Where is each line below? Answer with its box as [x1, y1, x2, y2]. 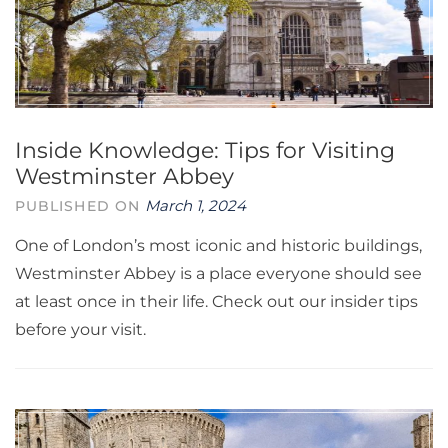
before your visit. [15, 320, 146, 339]
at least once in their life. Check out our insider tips [15, 292, 418, 311]
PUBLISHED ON [15, 198, 146, 214]
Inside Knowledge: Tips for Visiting [15, 137, 395, 164]
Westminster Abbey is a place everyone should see [15, 264, 422, 283]
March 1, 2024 [145, 196, 247, 215]
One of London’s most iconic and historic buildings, [15, 236, 422, 255]
